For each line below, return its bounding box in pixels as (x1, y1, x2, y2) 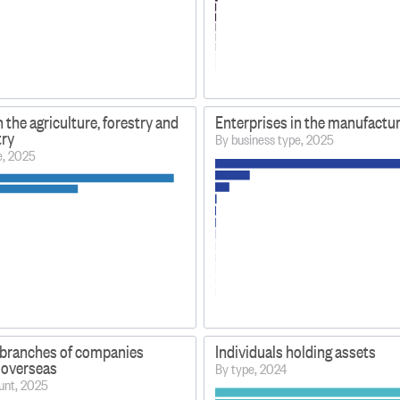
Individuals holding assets (215, 339, 376, 362)
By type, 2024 (215, 358, 287, 378)
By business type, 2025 (215, 129, 335, 148)
